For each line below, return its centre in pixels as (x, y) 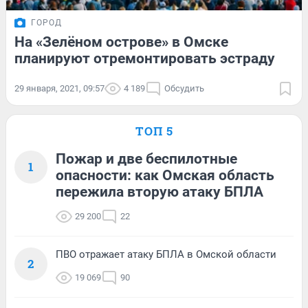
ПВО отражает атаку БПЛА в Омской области (166, 254)
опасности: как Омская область (165, 175)
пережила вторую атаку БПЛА (159, 191)
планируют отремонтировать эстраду (145, 58)
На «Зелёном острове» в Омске (121, 42)
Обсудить (184, 88)
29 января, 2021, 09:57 (59, 88)
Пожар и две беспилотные (146, 158)
